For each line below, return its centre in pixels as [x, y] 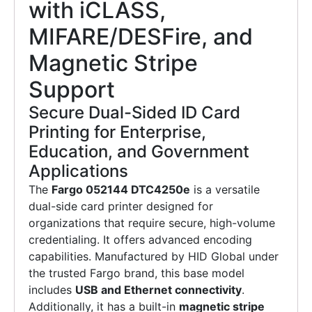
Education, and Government [139, 152]
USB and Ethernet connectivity [158, 290]
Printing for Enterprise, [117, 132]
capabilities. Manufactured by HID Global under [154, 257]
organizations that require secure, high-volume [152, 223]
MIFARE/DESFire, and [141, 37]
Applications [78, 171]
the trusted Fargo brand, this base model [136, 273]
